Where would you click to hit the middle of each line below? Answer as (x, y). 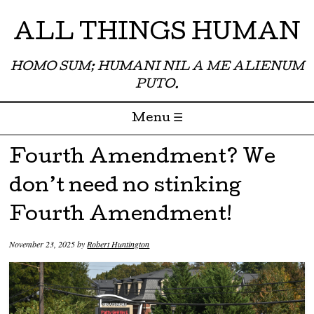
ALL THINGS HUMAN (157, 35)
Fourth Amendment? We (143, 159)
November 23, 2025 (42, 244)
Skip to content (40, 147)
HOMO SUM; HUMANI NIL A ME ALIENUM (157, 68)
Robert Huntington (118, 244)
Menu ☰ (157, 119)
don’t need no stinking (125, 187)
